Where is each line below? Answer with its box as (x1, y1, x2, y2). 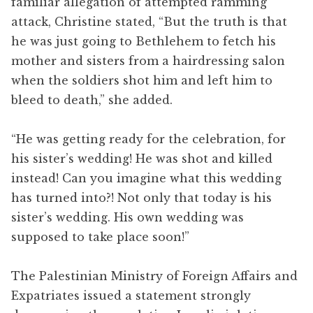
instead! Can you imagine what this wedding (11, 171, 282, 186)
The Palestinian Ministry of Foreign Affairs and (11, 269, 298, 284)
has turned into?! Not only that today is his (11, 191, 272, 205)
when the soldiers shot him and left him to (11, 73, 272, 88)
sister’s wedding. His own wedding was (11, 210, 244, 225)
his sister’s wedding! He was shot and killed (11, 152, 272, 166)
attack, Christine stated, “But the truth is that (11, 15, 287, 29)
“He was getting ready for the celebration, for (11, 132, 286, 147)
